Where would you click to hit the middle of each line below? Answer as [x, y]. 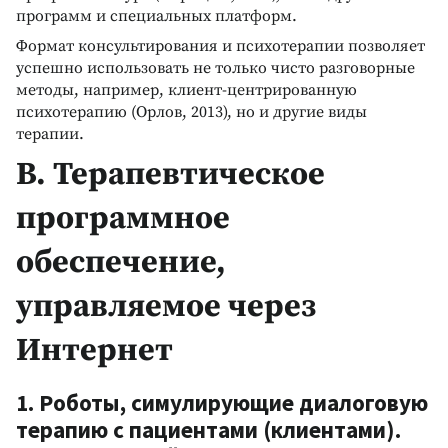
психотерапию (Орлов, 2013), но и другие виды [191, 111]
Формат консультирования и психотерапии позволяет [220, 45]
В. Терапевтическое [170, 174]
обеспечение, [121, 262]
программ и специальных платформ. [156, 15]
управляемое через [166, 306]
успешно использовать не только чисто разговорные [215, 67]
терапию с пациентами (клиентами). [208, 429]
